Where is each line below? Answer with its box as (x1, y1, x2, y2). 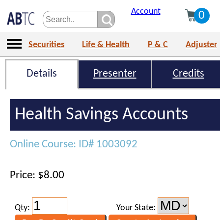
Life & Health (82, 40, 130, 50)
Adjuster (186, 40, 218, 50)
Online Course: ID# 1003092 (10, 139, 137, 150)
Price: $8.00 (10, 170, 64, 181)
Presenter (93, 69, 137, 79)
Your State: (116, 203, 158, 213)
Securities (28, 40, 64, 50)
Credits (172, 69, 204, 79)
